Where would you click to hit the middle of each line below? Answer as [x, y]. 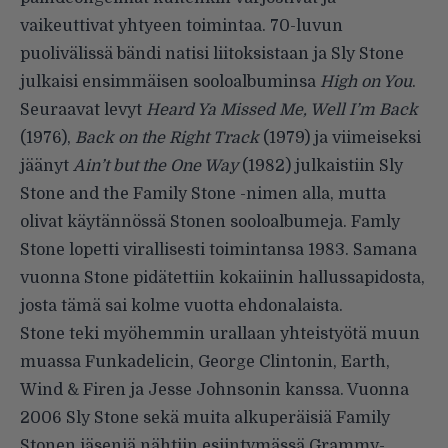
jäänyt [46, 166]
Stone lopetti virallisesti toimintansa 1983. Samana [218, 250]
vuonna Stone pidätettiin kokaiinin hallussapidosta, [222, 278]
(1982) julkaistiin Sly [320, 166]
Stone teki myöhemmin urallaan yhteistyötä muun [220, 334]
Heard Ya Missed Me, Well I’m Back [282, 110]
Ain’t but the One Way [155, 166]
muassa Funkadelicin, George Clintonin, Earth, [205, 362]
